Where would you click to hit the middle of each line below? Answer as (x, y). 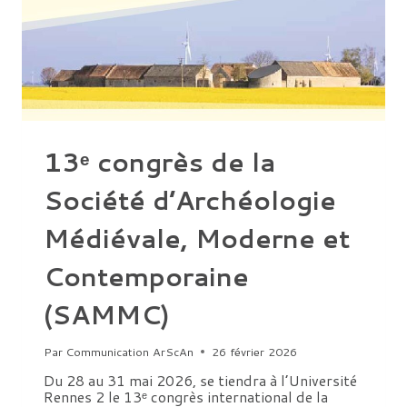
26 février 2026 (255, 351)
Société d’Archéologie (190, 199)
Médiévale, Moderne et (197, 238)
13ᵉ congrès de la (159, 161)
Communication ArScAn (130, 351)
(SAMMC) (107, 314)
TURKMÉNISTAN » (208, 77)
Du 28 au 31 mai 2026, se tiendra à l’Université (200, 380)
